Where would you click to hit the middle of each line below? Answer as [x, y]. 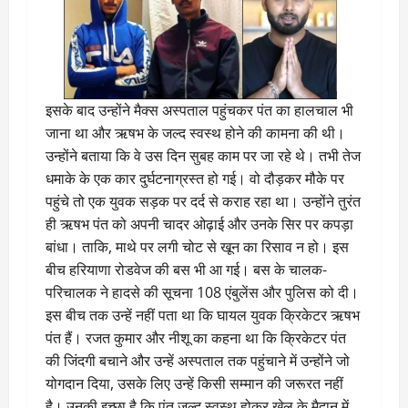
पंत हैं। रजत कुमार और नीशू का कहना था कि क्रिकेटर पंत [196, 338]
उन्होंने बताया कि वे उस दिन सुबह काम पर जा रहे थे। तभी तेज [203, 156]
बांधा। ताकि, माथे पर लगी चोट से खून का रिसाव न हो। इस [197, 247]
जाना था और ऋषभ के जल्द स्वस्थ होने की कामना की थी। [195, 133]
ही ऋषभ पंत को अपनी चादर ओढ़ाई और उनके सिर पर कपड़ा [199, 224]
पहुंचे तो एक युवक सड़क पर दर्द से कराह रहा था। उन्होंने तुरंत [203, 202]
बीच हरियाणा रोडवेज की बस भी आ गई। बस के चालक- [186, 270]
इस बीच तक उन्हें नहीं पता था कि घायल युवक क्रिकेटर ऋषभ [203, 316]
